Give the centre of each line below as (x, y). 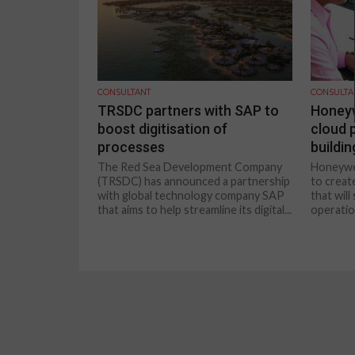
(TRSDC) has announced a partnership (194, 181)
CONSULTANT (124, 92)
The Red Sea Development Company (190, 166)
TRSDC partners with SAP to (189, 110)
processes (132, 147)
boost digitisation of (163, 128)
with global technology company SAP (191, 195)
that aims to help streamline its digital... (195, 209)
